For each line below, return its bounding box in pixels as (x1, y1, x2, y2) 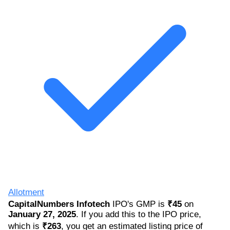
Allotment (8, 187, 44, 197)
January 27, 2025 (8, 209, 76, 219)
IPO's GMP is (110, 199, 167, 209)
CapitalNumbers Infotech (8, 199, 110, 209)
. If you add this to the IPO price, (76, 209, 201, 219)
